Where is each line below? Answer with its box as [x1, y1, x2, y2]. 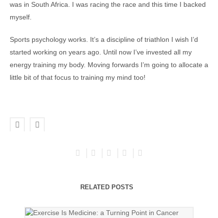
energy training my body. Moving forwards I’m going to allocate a [10, 61, 208, 69]
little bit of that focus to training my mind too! [10, 73, 145, 81]
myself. [10, 13, 32, 21]
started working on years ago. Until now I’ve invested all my [10, 48, 192, 56]
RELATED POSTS [80, 183, 133, 191]
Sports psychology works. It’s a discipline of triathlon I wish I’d [10, 36, 198, 43]
